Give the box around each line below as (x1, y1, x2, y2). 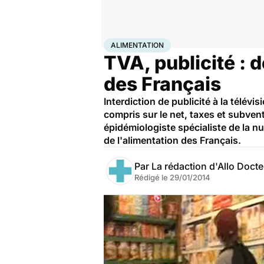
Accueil (104, 38, 128, 48)
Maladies (148, 38, 178, 48)
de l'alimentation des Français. (104, 134, 241, 146)
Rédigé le (134, 173, 170, 182)
